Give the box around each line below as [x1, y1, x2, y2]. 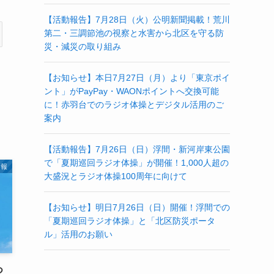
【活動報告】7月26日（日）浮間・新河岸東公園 [44, 144, 230, 154]
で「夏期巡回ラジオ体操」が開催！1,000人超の [44, 158, 229, 168]
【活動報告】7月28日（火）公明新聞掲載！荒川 [44, 15, 230, 24]
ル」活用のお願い [44, 229, 113, 239]
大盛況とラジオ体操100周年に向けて [44, 171, 187, 181]
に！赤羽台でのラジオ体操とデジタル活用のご [44, 100, 224, 109]
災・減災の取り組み [44, 42, 121, 51]
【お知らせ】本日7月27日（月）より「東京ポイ [44, 73, 230, 83]
